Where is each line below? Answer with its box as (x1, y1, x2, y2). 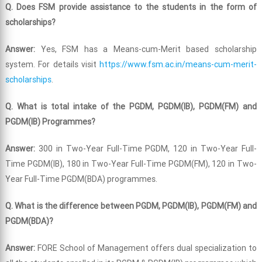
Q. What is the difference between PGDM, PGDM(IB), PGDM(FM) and (5, 201, 257, 212)
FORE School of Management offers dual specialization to (37, 243, 257, 254)
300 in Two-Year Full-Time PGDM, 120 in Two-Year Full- (38, 143, 257, 154)
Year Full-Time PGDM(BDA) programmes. (5, 174, 157, 185)
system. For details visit (5, 59, 100, 70)
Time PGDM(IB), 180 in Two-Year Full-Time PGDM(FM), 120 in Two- (5, 158, 257, 170)
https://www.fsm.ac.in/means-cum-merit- (99, 59, 257, 70)
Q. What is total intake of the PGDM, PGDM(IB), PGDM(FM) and (5, 101, 257, 112)
